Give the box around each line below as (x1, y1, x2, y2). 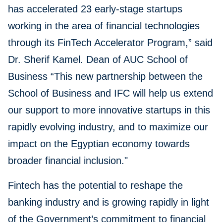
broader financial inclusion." (8, 155, 134, 166)
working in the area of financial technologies (8, 20, 200, 32)
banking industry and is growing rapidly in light (8, 197, 209, 208)
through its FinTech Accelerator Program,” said (8, 37, 213, 49)
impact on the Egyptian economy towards (8, 138, 190, 150)
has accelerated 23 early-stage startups (8, 3, 182, 15)
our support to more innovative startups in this (8, 105, 210, 116)
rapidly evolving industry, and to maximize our (8, 121, 208, 133)
